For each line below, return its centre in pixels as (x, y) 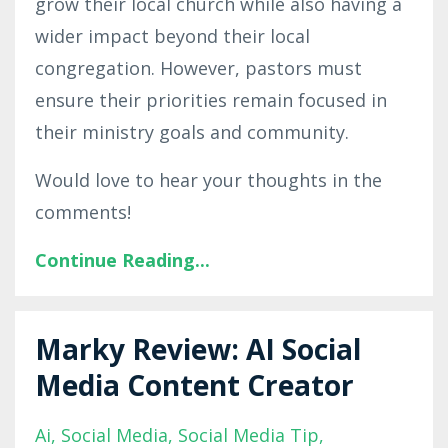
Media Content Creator (194, 384)
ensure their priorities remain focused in (211, 99)
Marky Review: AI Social (198, 348)
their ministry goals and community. (194, 131)
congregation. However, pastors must (198, 67)
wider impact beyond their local (172, 35)
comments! (85, 211)
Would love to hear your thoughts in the (208, 179)
